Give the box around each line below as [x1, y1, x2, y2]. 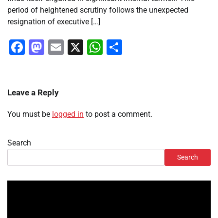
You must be [7, 109, 52, 119]
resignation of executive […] [7, 17, 100, 27]
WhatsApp [103, 38, 174, 57]
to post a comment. [84, 109, 152, 119]
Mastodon [44, 38, 114, 57]
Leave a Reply [7, 88, 59, 98]
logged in [52, 109, 84, 119]
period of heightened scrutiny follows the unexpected [7, 5, 188, 15]
